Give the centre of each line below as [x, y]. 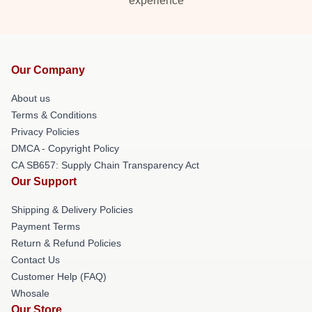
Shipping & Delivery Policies [72, 210]
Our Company [48, 70]
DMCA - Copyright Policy [65, 148]
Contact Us [36, 260]
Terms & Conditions [54, 115]
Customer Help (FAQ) [59, 276]
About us [31, 98]
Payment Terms [46, 226]
